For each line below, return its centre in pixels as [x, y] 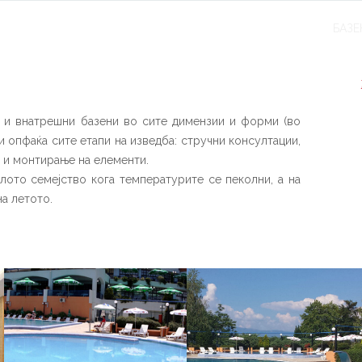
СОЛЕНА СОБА [183, 28]
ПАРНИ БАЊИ [278, 28]
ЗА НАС [48, 28]
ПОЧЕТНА [36, 27]
